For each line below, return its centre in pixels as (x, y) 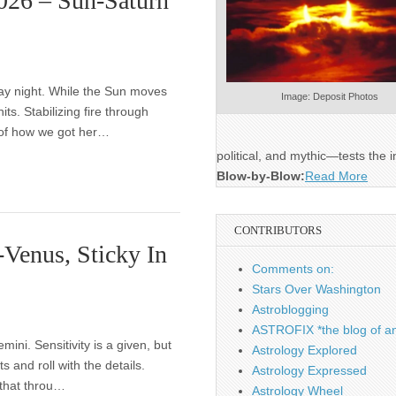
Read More (336, 176)
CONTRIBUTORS (278, 230)
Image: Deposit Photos (329, 96)
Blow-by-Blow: (261, 176)
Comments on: (293, 269)
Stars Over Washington (316, 289)
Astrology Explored (305, 350)
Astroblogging (290, 309)
